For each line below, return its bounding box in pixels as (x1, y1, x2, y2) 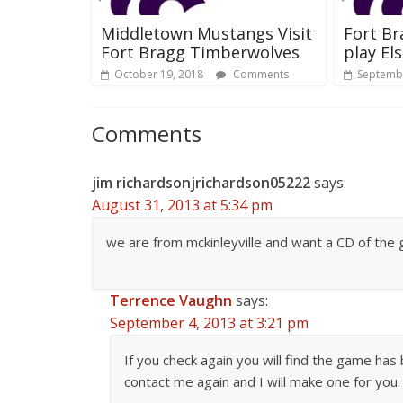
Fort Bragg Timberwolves (101, 40, 300, 63)
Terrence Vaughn (110, 290, 232, 310)
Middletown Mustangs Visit (101, 22, 312, 44)
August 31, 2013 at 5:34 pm (92, 194, 273, 215)
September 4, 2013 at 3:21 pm (110, 312, 309, 333)
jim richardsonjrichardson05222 (92, 172, 310, 193)
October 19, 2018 (114, 66, 203, 82)
